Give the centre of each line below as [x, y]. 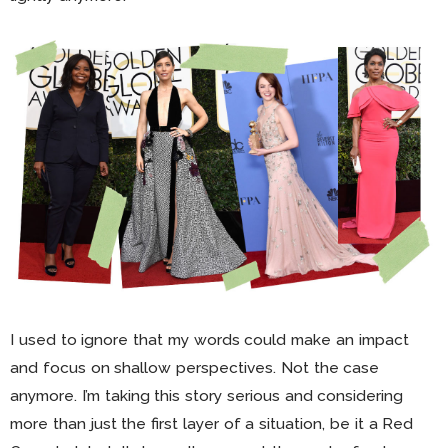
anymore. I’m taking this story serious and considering [207, 396]
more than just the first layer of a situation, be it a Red [212, 424]
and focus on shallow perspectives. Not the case [195, 368]
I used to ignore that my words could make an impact [209, 340]
